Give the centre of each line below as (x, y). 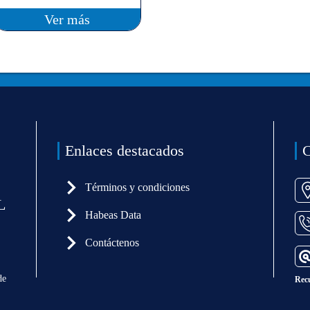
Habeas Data (113, 215)
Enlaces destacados (125, 150)
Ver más (67, 19)
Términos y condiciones (138, 187)
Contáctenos (112, 242)
